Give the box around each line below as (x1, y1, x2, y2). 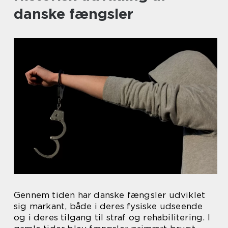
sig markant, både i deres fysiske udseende (14, 201, 203, 211)
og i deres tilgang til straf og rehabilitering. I (14, 212, 210, 222)
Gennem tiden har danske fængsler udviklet (14, 189, 206, 200)
